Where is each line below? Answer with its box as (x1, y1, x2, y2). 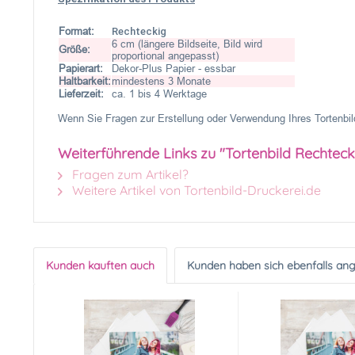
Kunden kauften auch (46, 258, 155, 273)
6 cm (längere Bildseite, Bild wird (112, 38, 262, 50)
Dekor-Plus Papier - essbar (112, 63, 235, 74)
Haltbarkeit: (59, 75, 111, 87)
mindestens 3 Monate (112, 75, 211, 87)
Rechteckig (112, 25, 166, 37)
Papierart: (59, 63, 103, 74)
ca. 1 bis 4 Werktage (112, 88, 210, 100)
